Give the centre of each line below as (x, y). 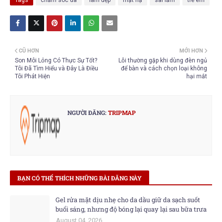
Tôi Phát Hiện (32, 76)
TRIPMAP (121, 112)
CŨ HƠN (29, 51)
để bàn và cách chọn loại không (164, 68)
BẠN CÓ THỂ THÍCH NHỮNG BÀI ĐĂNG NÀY (80, 178)
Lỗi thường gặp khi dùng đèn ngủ (163, 60)
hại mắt (197, 76)
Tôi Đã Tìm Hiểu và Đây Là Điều (56, 68)
